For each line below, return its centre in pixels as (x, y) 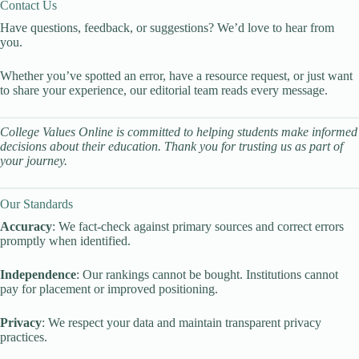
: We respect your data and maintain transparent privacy (182, 323)
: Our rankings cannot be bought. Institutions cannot (207, 274)
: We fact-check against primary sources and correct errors (198, 226)
